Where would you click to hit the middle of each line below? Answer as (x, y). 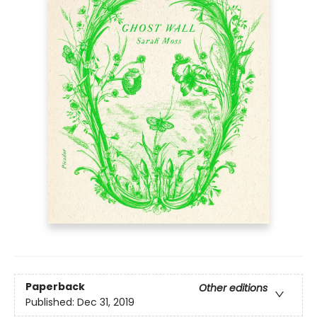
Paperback (55, 287)
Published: (51, 302)
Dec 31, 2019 (106, 302)
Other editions (233, 288)
